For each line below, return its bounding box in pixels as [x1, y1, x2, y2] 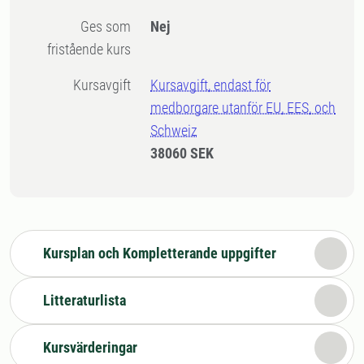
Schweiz [150, 122, 198, 139]
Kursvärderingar [43, 339, 137, 356]
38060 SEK [150, 145, 214, 162]
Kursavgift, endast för [150, 76, 271, 93]
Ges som [80, 18, 90, 35]
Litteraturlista [43, 292, 126, 309]
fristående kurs [47, 41, 132, 58]
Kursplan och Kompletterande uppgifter [43, 245, 276, 262]
